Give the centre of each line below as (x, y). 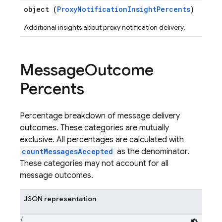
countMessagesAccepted (67, 151)
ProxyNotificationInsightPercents (124, 9)
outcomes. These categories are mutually (94, 128)
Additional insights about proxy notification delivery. (105, 27)
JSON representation (60, 199)
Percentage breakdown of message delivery (100, 116)
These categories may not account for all (94, 164)
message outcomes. (56, 175)
